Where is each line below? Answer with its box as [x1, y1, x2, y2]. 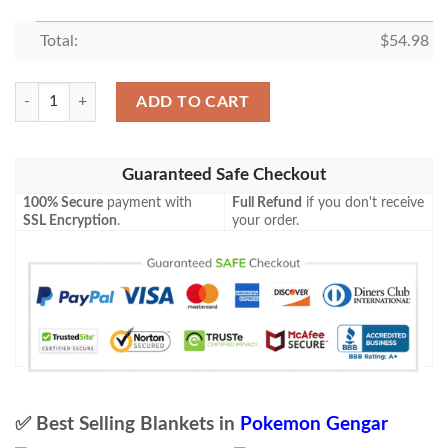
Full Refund [232, 196, 303, 211]
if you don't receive [302, 196, 425, 211]
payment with [103, 196, 193, 211]
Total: [39, 32, 78, 49]
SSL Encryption [23, 214, 118, 229]
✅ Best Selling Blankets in [15, 415, 240, 435]
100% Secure [23, 196, 104, 211]
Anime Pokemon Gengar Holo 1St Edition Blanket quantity [14, 84, 373, 100]
